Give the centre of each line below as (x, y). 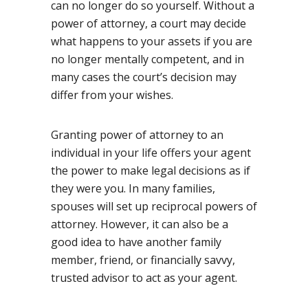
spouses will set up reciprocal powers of (154, 206)
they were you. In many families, (133, 188)
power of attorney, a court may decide (148, 23)
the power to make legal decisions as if (151, 170)
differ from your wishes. (112, 95)
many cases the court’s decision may (144, 77)
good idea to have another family (136, 242)
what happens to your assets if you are (152, 41)
